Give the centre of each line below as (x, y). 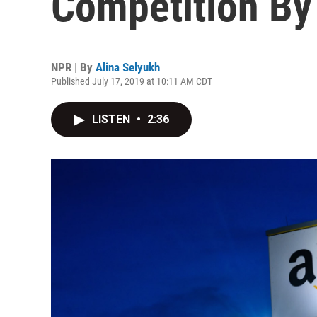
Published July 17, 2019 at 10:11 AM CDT (132, 81)
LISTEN (113, 119)
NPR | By (73, 67)
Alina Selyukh (128, 67)
